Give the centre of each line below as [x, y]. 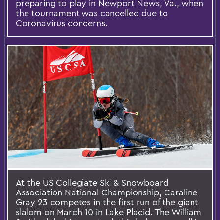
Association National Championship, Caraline [107, 192]
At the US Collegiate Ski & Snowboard [92, 183]
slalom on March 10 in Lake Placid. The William [109, 212]
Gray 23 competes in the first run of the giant [107, 202]
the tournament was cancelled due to [92, 13]
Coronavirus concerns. [62, 23]
